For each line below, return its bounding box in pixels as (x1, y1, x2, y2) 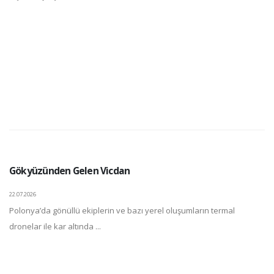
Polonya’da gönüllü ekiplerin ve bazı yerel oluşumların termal (9, 205, 235, 217)
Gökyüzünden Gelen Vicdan (9, 164, 130, 178)
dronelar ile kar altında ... (9, 221, 101, 232)
